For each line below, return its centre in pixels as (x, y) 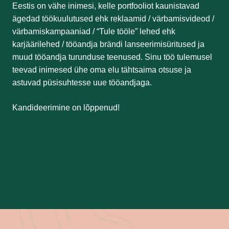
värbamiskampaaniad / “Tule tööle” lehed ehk (94, 31)
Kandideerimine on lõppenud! (66, 108)
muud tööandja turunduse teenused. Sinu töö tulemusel (112, 57)
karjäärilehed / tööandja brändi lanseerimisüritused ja (108, 44)
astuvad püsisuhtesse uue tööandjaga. (82, 83)
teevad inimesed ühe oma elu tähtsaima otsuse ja (102, 70)
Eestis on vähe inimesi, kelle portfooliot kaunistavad (106, 6)
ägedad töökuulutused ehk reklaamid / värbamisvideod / (113, 19)
